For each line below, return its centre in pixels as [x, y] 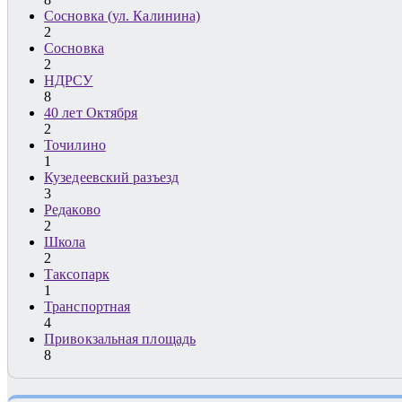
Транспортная [87, 307]
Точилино [75, 145]
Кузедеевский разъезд [111, 178]
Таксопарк [77, 275]
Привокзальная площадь [120, 339]
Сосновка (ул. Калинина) [122, 16]
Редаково [72, 210]
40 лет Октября [91, 113]
